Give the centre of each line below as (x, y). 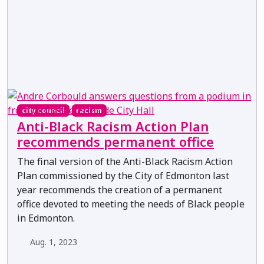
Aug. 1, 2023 (53, 242)
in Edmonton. (46, 218)
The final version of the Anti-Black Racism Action (125, 161)
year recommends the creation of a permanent (120, 189)
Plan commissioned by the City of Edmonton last (123, 175)
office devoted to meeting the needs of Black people (131, 204)
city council (43, 110)
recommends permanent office (115, 141)
